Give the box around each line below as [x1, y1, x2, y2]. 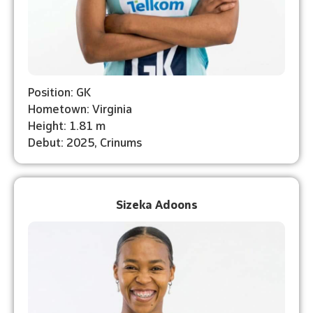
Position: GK [28, 82, 91, 99]
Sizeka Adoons [115, 195, 198, 212]
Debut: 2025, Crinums [28, 133, 142, 150]
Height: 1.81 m [28, 116, 105, 133]
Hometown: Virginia [28, 99, 132, 116]
